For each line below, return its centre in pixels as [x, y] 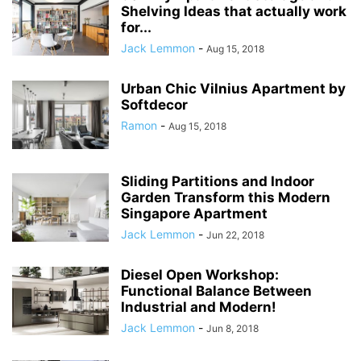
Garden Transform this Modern [226, 197]
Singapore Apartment [194, 213]
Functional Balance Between [216, 290]
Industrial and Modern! [199, 307]
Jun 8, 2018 [232, 328]
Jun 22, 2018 [235, 234]
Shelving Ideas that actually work [234, 11]
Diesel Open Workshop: [200, 274]
